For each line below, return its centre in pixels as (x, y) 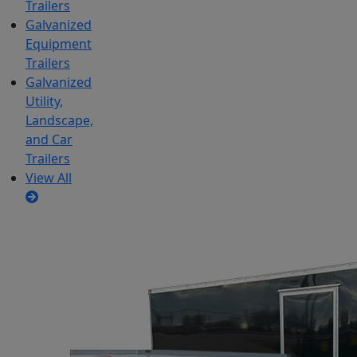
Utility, (44, 102)
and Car (49, 140)
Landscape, (59, 121)
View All (49, 178)
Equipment (59, 44)
